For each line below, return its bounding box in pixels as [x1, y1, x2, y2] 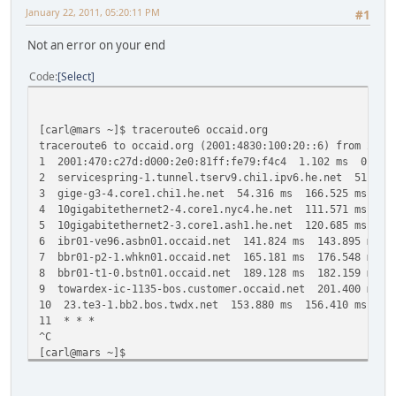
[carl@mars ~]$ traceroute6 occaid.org [39, 123, 268, 137]
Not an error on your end [27, 37, 165, 54]
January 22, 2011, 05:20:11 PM [26, 4, 160, 19]
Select [61, 69, 91, 85]
